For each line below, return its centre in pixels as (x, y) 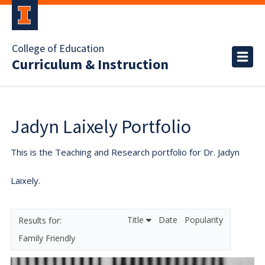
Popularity (204, 220)
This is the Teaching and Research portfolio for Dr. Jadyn (125, 152)
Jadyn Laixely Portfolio (101, 127)
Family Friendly (47, 238)
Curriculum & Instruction (90, 65)
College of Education (58, 49)
